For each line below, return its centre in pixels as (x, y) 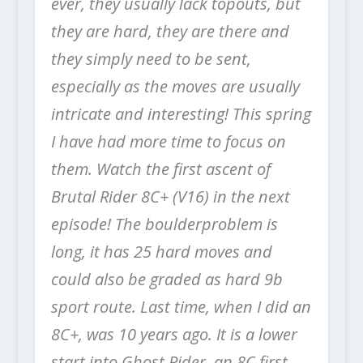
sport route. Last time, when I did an (181, 307)
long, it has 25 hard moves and (161, 252)
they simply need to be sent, (151, 59)
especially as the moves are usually (175, 87)
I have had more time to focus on (168, 142)
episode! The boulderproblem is (164, 224)
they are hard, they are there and (170, 32)
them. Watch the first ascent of (160, 169)
